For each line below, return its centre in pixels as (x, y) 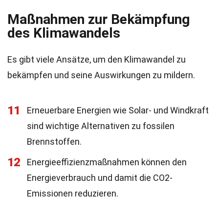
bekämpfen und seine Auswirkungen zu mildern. (101, 75)
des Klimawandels (64, 33)
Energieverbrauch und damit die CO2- (100, 178)
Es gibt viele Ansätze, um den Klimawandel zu (97, 59)
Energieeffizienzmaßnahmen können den (107, 162)
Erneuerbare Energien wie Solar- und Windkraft (118, 110)
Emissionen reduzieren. (73, 193)
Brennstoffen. (54, 142)
